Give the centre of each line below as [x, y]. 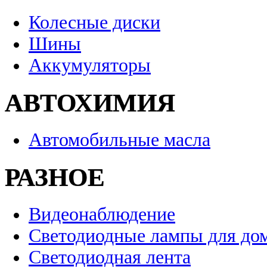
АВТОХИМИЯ [90, 103]
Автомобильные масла [119, 139]
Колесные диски [94, 23]
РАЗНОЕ [55, 177]
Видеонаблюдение [102, 214]
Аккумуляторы [90, 66]
